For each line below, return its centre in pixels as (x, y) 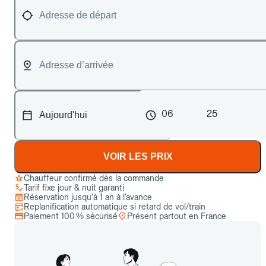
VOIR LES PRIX (138, 156)
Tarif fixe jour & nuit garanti (74, 188)
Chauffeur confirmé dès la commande (94, 178)
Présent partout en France (177, 216)
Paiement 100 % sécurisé (71, 216)
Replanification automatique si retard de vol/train (115, 207)
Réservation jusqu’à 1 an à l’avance (88, 197)
